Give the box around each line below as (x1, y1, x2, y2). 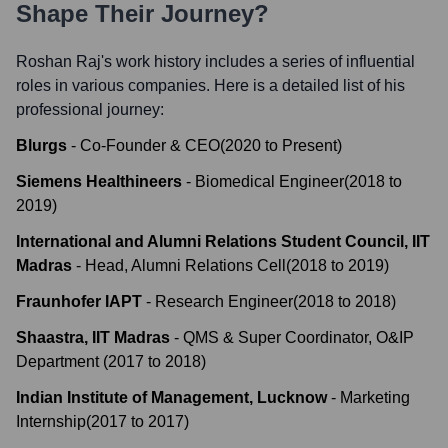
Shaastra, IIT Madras (16, 329, 170, 346)
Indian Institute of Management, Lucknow (16, 389, 327, 406)
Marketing (340, 389, 410, 406)
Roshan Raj (16, 53, 101, 70)
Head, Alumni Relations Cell (85, 257, 286, 274)
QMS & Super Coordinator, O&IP (183, 329, 414, 346)
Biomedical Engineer (195, 173, 344, 190)
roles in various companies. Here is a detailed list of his (16, 77, 405, 94)
